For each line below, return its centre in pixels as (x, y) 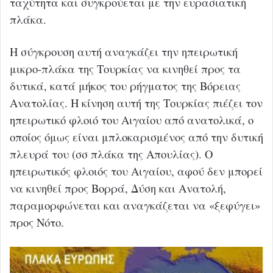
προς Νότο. (37, 222)
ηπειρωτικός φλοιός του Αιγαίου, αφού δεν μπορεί (136, 171)
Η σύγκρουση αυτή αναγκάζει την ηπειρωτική (124, 52)
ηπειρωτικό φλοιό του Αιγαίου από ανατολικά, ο (132, 120)
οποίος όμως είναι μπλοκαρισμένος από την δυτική (136, 137)
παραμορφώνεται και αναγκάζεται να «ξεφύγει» (135, 205)
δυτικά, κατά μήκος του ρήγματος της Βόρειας (125, 86)
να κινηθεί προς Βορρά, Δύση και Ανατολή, (118, 188)
